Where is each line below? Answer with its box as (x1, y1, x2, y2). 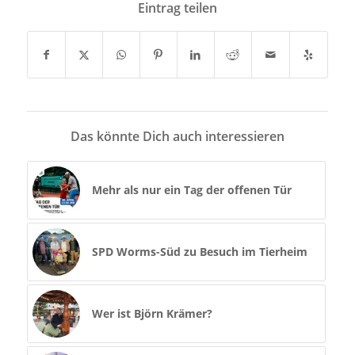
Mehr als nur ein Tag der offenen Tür (91, 182, 292, 198)
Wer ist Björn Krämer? (91, 306, 212, 322)
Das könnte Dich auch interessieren (70, 128, 284, 146)
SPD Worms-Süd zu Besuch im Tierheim (91, 244, 307, 260)
